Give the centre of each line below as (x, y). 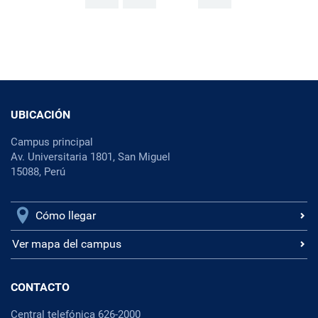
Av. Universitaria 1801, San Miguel (91, 157)
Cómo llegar (66, 215)
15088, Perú (38, 171)
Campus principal (52, 142)
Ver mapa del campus (67, 244)
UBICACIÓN (40, 114)
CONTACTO (40, 287)
